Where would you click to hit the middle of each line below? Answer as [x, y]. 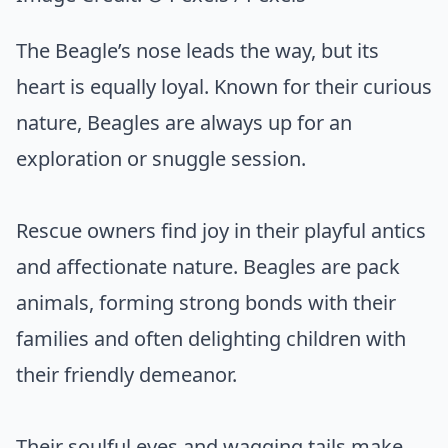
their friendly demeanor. [126, 375]
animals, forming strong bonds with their [206, 303]
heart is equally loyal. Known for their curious [224, 87]
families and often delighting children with [211, 339]
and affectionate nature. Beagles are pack [208, 267]
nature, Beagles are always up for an [184, 123]
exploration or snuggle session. [161, 159]
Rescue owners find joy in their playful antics [221, 231]
